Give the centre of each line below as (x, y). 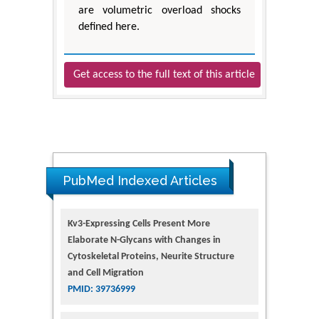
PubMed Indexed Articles (140, 180)
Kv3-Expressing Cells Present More (139, 224)
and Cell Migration (106, 273)
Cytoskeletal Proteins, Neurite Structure (151, 256)
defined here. (109, 27)
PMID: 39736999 (101, 289)
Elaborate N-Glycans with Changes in (144, 240)
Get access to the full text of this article (164, 74)
